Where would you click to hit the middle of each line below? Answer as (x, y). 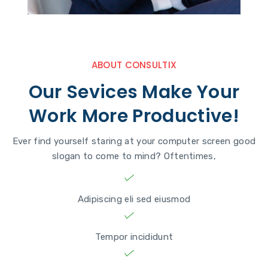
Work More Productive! (134, 116)
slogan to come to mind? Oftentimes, (134, 156)
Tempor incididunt (134, 237)
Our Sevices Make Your (134, 92)
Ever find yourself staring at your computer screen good (134, 141)
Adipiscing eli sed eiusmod (134, 199)
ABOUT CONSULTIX (134, 65)
